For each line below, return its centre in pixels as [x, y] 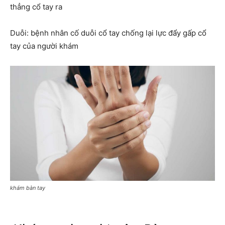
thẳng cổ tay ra [36, 7]
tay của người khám [44, 46]
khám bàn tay [28, 188]
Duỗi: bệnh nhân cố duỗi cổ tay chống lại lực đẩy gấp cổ [108, 33]
